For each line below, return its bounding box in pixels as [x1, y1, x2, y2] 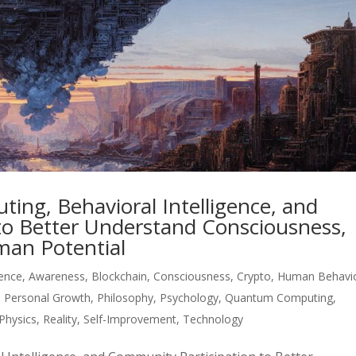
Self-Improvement [83, 311, 177, 327]
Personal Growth [4, 289, 91, 305]
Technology [183, 311, 244, 327]
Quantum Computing [225, 289, 334, 305]
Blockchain [91, 268, 148, 284]
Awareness [29, 268, 86, 284]
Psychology [160, 289, 219, 305]
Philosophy [97, 289, 154, 305]
